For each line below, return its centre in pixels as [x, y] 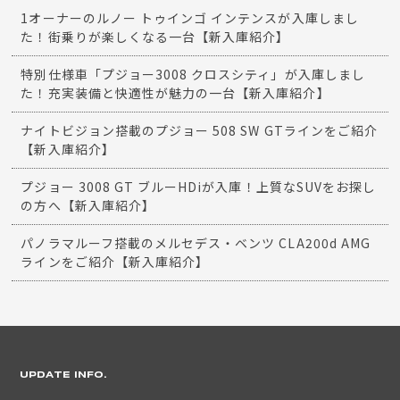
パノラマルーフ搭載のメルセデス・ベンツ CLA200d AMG [196, 242]
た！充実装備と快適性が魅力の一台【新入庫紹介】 [175, 92]
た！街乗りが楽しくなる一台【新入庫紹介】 [155, 36]
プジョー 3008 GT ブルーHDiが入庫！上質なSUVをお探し [199, 186]
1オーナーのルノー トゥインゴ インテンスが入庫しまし [190, 17]
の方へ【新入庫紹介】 [88, 205]
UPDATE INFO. [63, 375]
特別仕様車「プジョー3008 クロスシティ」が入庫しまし [193, 74]
